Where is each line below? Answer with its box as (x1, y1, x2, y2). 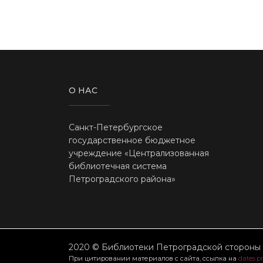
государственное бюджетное (69, 134, 195, 146)
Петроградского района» (69, 173, 176, 184)
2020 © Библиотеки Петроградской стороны (69, 241, 261, 252)
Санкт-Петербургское (69, 122, 163, 133)
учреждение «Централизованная (69, 147, 209, 159)
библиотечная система (69, 160, 167, 171)
